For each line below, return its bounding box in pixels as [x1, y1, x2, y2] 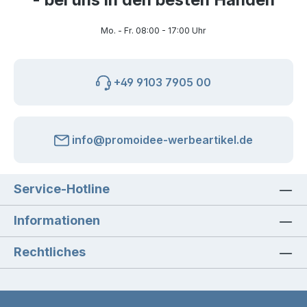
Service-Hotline [14, 182, 110, 197]
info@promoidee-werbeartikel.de [69, 133, 253, 147]
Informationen [14, 213, 100, 228]
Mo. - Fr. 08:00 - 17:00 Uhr [101, 25, 206, 36]
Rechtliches [14, 245, 86, 260]
